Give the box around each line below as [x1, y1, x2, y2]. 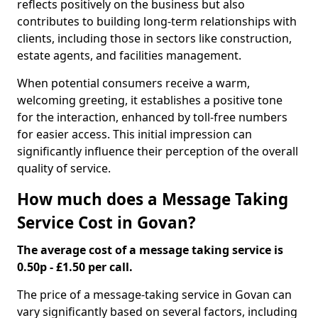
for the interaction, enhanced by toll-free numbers [17, 109, 287, 125]
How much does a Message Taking [17, 188, 288, 210]
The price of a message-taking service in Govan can [17, 287, 292, 302]
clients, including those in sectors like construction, [17, 31, 292, 46]
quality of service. [17, 160, 111, 176]
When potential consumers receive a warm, [17, 75, 250, 91]
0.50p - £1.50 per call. [17, 259, 133, 275]
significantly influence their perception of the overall [17, 143, 298, 159]
